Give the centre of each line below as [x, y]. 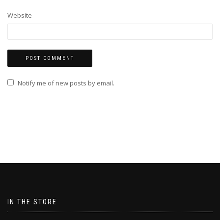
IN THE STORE [32, 202]
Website [20, 15]
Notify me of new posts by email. [66, 83]
